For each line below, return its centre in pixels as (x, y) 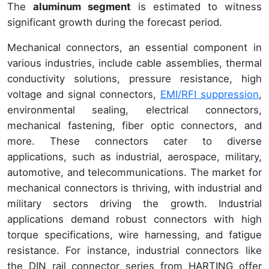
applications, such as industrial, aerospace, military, (134, 156)
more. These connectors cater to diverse (134, 141)
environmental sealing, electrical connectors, (134, 110)
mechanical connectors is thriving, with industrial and (134, 188)
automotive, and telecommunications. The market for (134, 172)
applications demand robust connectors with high (134, 219)
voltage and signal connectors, (84, 94)
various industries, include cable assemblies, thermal (134, 63)
